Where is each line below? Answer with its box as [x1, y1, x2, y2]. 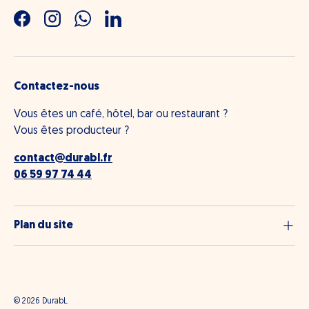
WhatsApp [81, 20, 133, 32]
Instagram [51, 20, 99, 32]
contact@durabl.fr [14, 153, 112, 165]
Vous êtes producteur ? [14, 126, 129, 137]
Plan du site [14, 220, 73, 232]
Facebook [21, 20, 70, 32]
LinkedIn [112, 20, 151, 32]
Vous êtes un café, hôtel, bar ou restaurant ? [14, 109, 228, 121]
